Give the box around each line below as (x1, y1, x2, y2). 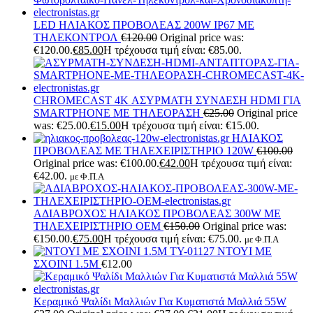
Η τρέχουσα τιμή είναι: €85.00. (103, 43, 242, 56)
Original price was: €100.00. (34, 156, 159, 169)
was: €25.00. (34, 119, 90, 131)
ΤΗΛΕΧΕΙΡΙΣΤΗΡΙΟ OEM (34, 219, 163, 232)
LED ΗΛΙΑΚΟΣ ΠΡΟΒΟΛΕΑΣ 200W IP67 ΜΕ (34, 18, 254, 31)
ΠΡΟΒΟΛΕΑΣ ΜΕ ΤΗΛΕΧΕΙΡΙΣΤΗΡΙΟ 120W (34, 144, 256, 156)
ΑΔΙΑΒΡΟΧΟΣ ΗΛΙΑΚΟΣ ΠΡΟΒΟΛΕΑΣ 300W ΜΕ (34, 207, 281, 219)
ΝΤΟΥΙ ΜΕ (217, 245, 272, 257)
